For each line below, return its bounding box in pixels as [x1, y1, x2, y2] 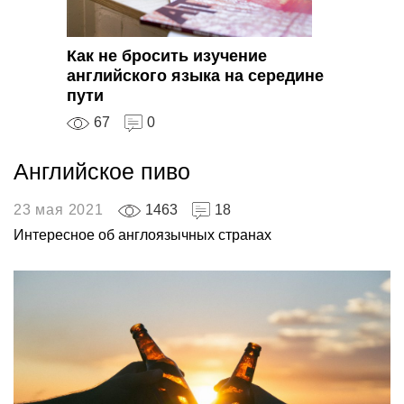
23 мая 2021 [14, 202, 104, 218]
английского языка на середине [67, 67, 324, 86]
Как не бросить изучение [67, 47, 267, 66]
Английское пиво [14, 159, 190, 185]
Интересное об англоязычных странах [14, 227, 271, 243]
